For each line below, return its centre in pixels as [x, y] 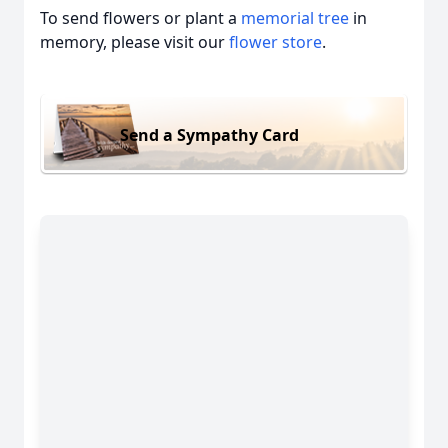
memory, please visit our [134, 42]
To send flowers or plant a [140, 18]
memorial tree [295, 18]
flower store [275, 42]
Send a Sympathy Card [209, 134]
